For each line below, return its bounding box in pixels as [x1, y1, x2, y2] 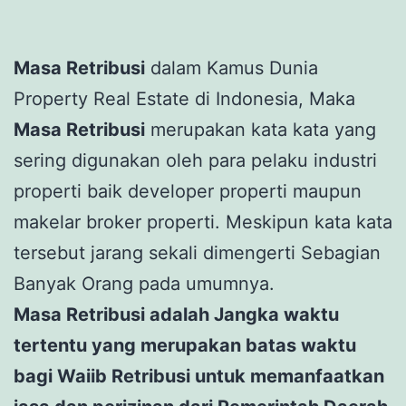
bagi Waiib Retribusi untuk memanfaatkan [14, 364, 384, 387]
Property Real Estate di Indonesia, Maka [14, 87, 355, 110]
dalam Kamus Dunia [145, 56, 318, 79]
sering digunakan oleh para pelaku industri [14, 149, 377, 171]
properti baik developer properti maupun [14, 179, 362, 202]
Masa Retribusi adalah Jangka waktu [14, 303, 339, 325]
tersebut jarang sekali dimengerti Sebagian [14, 241, 381, 264]
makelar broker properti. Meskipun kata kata [14, 210, 392, 233]
